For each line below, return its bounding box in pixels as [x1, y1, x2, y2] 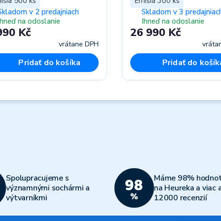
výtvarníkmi [6, 192, 47, 203]
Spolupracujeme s [6, 172, 69, 184]
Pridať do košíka [18, 57, 81, 68]
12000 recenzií [154, 192, 207, 203]
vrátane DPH [58, 39, 99, 49]
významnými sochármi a [6, 182, 90, 193]
